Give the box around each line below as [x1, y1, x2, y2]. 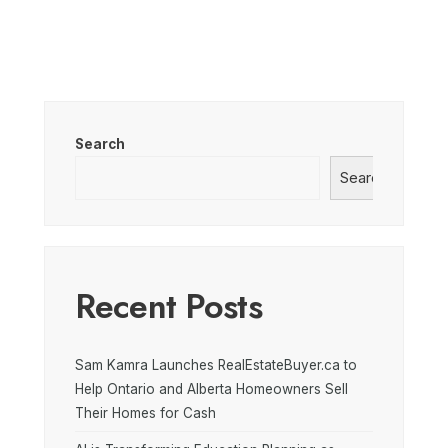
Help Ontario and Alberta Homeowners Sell [75, 381, 348, 398]
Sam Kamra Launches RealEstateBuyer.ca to [75, 357, 357, 374]
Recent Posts [75, 282, 262, 332]
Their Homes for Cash [75, 405, 216, 422]
